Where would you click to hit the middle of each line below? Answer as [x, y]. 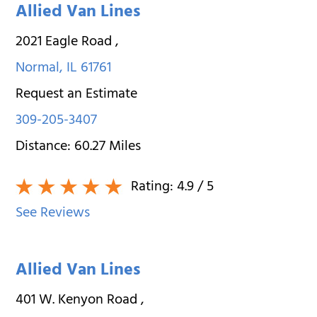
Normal [38, 69]
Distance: [45, 147]
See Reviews [53, 214]
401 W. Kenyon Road [79, 301]
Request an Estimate [77, 95]
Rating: [152, 188]
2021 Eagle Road [66, 42]
